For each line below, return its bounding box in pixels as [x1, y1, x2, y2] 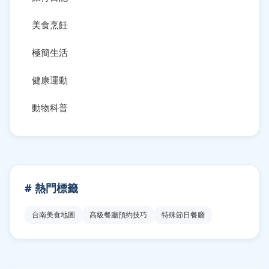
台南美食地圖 [32, 210, 75, 220]
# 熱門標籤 [25, 181, 78, 195]
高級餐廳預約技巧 [89, 210, 147, 220]
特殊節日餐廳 [162, 210, 205, 220]
